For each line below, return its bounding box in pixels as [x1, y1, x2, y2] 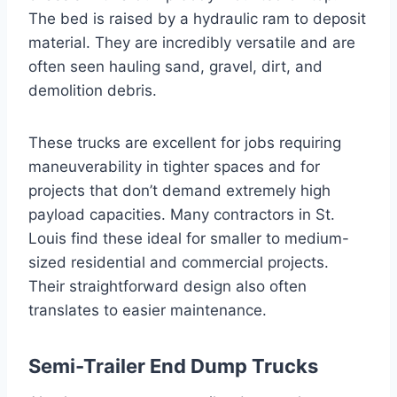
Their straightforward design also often [28, 276, 307, 295]
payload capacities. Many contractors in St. [28, 205, 335, 223]
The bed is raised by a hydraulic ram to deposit [28, 9, 366, 27]
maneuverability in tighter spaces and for [28, 157, 320, 175]
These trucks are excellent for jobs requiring [28, 133, 341, 152]
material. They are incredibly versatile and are [28, 33, 355, 51]
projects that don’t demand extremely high [28, 181, 331, 199]
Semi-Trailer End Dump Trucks [28, 354, 318, 378]
